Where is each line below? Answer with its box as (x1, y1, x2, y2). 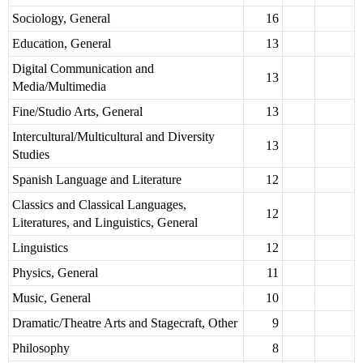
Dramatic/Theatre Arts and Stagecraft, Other (12, 316, 237, 331)
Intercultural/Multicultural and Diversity (12, 130, 215, 144)
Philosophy (12, 341, 70, 356)
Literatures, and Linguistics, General (12, 216, 198, 230)
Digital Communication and (12, 62, 154, 76)
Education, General (12, 36, 111, 51)
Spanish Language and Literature (12, 173, 181, 187)
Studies (12, 147, 49, 162)
